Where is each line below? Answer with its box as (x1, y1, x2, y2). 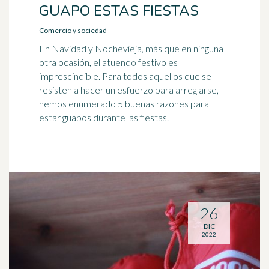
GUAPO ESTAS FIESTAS (39, 1, 199, 20)
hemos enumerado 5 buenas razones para (39, 98, 209, 109)
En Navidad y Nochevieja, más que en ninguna (39, 43, 223, 54)
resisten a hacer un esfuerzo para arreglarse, (39, 84, 219, 95)
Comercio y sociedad (39, 26, 107, 35)
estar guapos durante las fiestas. (39, 112, 169, 123)
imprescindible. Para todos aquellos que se (39, 70, 211, 82)
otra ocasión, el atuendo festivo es (39, 56, 178, 68)
